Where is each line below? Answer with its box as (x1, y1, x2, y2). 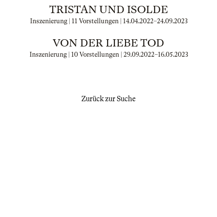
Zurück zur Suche (81, 95, 136, 103)
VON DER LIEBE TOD (53, 37, 164, 49)
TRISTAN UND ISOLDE (49, 3, 168, 15)
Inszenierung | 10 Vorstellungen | (29, 51, 124, 58)
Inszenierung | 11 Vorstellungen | (30, 17, 123, 25)
